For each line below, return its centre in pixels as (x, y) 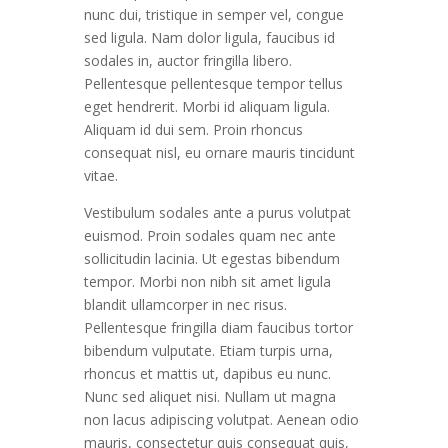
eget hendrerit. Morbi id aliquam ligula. (207, 106)
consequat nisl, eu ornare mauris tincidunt (219, 152)
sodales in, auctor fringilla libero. (188, 60)
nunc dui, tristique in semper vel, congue (214, 14)
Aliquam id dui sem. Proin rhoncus (193, 129)
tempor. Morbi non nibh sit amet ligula (207, 281)
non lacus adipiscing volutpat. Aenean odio (221, 419)
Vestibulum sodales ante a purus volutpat (217, 212)
